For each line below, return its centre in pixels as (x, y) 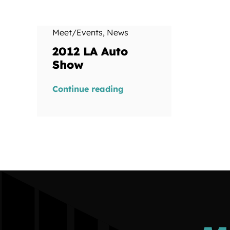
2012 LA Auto (90, 51)
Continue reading (88, 89)
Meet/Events (77, 32)
